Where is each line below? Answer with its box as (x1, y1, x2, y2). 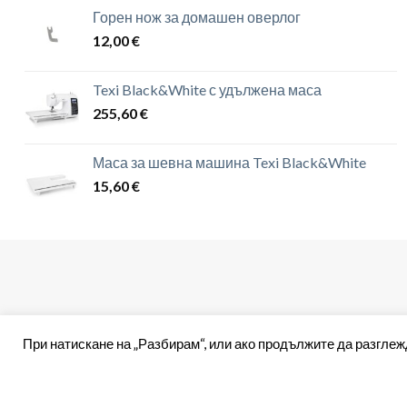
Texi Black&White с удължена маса (93, 81, 322, 99)
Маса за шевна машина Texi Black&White (93, 154, 366, 172)
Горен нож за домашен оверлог (93, 8, 301, 26)
